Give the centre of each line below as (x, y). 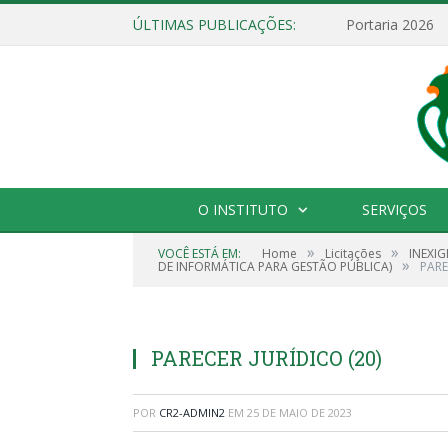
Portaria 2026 (390, 25)
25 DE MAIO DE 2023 (299, 413)
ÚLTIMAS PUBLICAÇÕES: (214, 24)
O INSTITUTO (243, 210)
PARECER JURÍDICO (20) (266, 358)
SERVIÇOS (394, 210)
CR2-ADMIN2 (192, 413)
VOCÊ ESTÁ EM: (199, 254)
